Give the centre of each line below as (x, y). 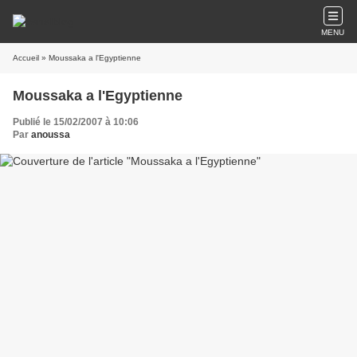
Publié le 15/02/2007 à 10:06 (76, 122)
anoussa (51, 135)
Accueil (26, 58)
